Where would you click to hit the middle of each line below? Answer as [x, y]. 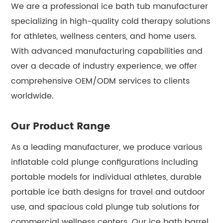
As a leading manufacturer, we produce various [107, 147]
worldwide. [33, 96]
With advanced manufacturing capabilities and [107, 51]
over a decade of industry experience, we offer [104, 66]
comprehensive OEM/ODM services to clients [101, 81]
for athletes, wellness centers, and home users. [104, 36]
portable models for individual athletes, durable [107, 177]
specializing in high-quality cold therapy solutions [111, 21]
